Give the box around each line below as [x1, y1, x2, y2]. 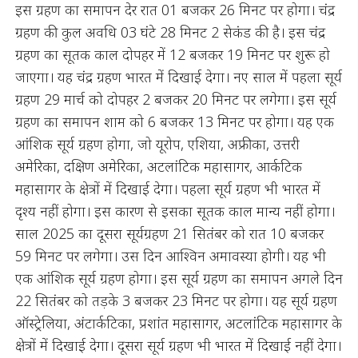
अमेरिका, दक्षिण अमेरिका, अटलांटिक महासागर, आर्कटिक [14, 157, 302, 176]
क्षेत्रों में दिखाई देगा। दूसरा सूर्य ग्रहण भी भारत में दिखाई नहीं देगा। [14, 336, 341, 355]
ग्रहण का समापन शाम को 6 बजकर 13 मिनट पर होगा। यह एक [14, 112, 334, 131]
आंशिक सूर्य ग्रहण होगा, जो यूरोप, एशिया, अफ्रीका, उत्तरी [14, 134, 300, 153]
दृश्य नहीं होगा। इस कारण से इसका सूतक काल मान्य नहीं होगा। [14, 201, 335, 221]
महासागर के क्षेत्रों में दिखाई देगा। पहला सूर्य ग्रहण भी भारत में [14, 179, 320, 198]
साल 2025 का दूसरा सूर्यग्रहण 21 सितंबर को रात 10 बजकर [14, 224, 324, 243]
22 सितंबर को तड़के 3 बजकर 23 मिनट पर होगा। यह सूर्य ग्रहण [14, 291, 337, 310]
